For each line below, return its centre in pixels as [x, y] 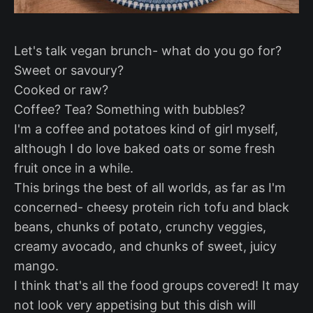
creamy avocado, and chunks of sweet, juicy [145, 246]
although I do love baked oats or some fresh [145, 148]
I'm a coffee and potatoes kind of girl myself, [146, 129]
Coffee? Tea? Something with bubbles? [130, 109]
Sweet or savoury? [69, 70]
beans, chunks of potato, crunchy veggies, [140, 226]
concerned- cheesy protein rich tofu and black [152, 207]
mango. [36, 265]
